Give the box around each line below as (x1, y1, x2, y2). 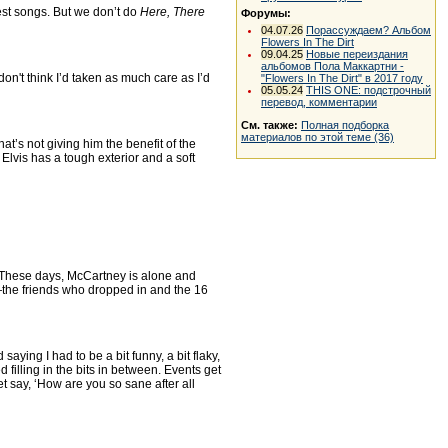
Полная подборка (301, 119, 389, 131)
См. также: (241, 119, 298, 131)
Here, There (140, 4, 205, 19)
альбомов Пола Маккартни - (261, 60, 404, 72)
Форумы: (241, 7, 291, 19)
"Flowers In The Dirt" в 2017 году (261, 72, 423, 84)
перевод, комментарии (261, 96, 377, 108)
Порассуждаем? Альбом (306, 24, 431, 36)
